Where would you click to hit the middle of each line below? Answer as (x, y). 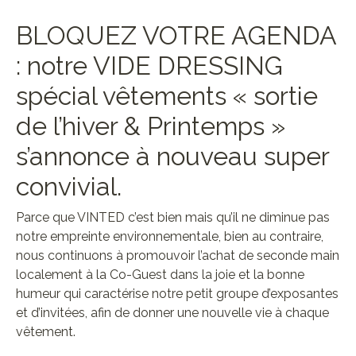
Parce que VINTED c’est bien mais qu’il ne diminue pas (173, 217)
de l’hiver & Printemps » (151, 126)
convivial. (69, 186)
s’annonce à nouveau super (172, 156)
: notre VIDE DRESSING (149, 66)
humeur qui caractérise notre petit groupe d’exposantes (177, 294)
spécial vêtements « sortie (167, 96)
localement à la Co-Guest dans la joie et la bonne (160, 275)
